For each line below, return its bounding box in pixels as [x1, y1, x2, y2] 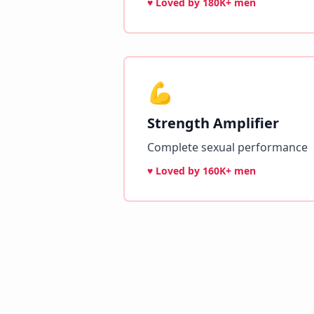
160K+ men [203, 164, 256, 177]
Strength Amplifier [147, 114, 279, 132]
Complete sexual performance [147, 139, 308, 155]
